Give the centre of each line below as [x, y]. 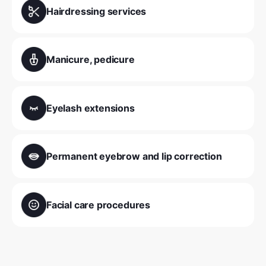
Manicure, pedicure [91, 60]
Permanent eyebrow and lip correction [134, 156]
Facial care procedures [99, 205]
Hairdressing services [96, 11]
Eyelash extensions [91, 108]
